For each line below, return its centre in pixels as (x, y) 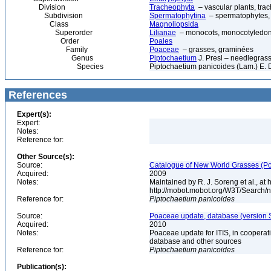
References (36, 95)
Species (60, 67)
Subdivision (50, 16)
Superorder (55, 33)
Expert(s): (34, 114)
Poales (161, 41)
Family (52, 50)
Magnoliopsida (174, 24)
